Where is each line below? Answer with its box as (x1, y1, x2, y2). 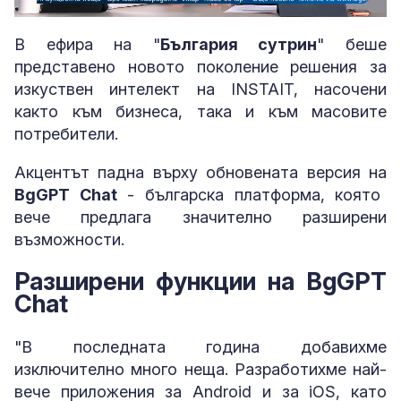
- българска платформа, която (116, 185, 381, 204)
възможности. (14, 230, 124, 249)
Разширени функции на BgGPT (14, 267, 387, 297)
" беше (317, 35, 388, 54)
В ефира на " (14, 35, 160, 54)
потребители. (14, 124, 118, 143)
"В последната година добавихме (14, 337, 387, 356)
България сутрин (159, 35, 318, 54)
